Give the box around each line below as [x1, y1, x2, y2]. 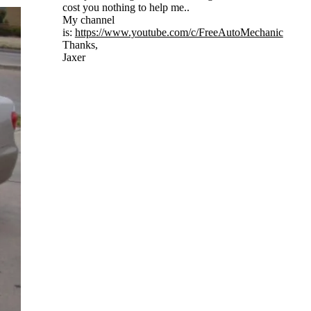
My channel [62, 13, 115, 26]
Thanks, [62, 38, 101, 51]
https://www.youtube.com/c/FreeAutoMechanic [74, 26, 283, 38]
